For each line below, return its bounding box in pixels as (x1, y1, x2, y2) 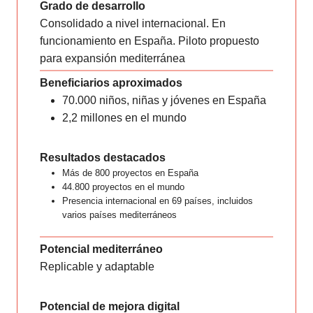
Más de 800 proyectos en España (62, 168, 198, 178)
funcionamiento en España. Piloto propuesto (40, 35, 259, 47)
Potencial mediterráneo (40, 243, 163, 255)
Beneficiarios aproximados (40, 77, 182, 89)
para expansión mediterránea (40, 52, 185, 64)
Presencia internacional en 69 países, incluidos (62, 196, 253, 206)
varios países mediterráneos (62, 210, 177, 220)
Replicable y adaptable (40, 261, 154, 272)
